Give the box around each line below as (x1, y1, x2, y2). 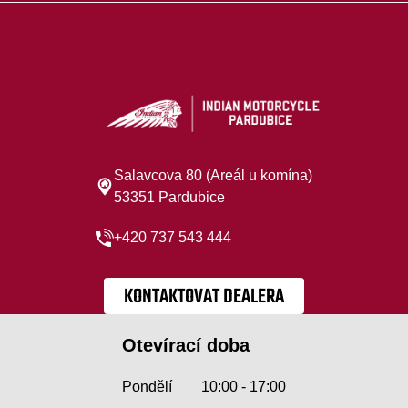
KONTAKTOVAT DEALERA (124, 280, 284, 312)
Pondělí (122, 378, 172, 394)
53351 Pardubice (114, 189, 225, 205)
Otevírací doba (122, 334, 250, 355)
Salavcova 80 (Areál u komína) (114, 167, 312, 183)
